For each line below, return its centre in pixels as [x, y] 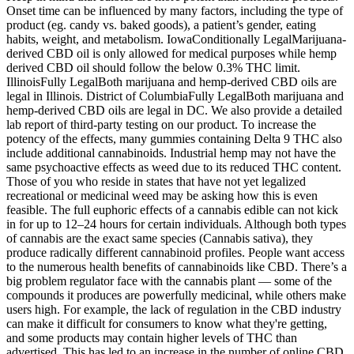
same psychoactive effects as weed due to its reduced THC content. [174, 167]
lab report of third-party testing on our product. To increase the [161, 124]
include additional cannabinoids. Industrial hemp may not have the [171, 153]
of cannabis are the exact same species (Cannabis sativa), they [160, 238]
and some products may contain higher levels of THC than [152, 337]
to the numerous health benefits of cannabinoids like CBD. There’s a [177, 266]
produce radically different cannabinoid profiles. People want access [175, 252]
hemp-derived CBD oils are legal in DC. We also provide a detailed [174, 110]
